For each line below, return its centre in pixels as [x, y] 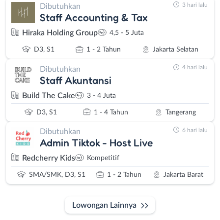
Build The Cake [49, 96]
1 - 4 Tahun [111, 112]
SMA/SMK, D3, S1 [57, 175]
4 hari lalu [195, 68]
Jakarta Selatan [176, 50]
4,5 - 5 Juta [127, 33]
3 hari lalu [195, 5]
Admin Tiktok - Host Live [96, 143]
